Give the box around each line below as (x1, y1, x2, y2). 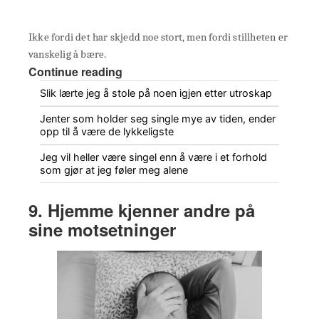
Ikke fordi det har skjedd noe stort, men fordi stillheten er (28, 30, 288, 43)
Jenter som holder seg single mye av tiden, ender (40, 112, 276, 125)
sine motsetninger (28, 216, 176, 241)
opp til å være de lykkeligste (40, 125, 174, 137)
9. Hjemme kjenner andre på (28, 197, 255, 222)
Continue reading (28, 63, 122, 80)
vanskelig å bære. (28, 47, 107, 61)
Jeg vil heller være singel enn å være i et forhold (40, 150, 267, 163)
